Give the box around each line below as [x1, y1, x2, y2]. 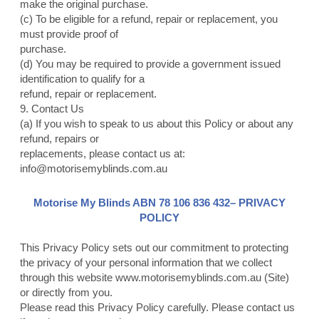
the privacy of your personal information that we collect [19, 256, 272, 269]
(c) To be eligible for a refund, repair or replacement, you [19, 13, 278, 26]
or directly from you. [19, 286, 113, 299]
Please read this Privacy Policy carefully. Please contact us [19, 301, 295, 314]
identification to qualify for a [19, 73, 145, 85]
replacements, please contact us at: [19, 147, 185, 160]
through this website [19, 271, 115, 284]
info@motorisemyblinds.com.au [19, 162, 167, 175]
